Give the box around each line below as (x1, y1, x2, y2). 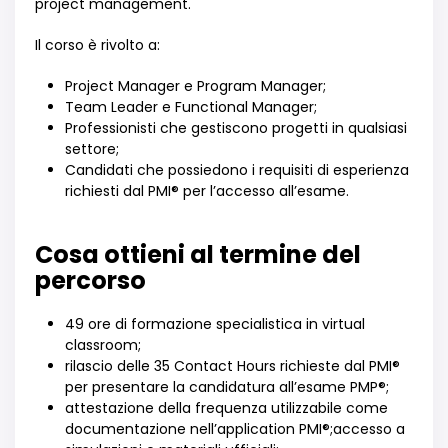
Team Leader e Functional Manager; (65, 97, 317, 117)
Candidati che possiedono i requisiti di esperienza (65, 160, 409, 180)
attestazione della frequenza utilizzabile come (65, 398, 388, 418)
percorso (35, 264, 146, 297)
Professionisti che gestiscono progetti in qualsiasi (65, 118, 407, 138)
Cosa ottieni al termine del (35, 238, 361, 271)
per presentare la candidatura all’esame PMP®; (65, 377, 389, 397)
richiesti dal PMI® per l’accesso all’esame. (65, 181, 349, 201)
